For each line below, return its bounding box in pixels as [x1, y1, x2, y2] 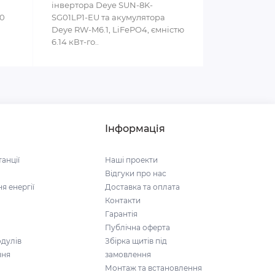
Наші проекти [105, 155, 158, 165]
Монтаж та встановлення [105, 263, 202, 273]
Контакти [105, 196, 141, 205]
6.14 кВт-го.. [51, 37, 99, 47]
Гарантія [105, 209, 137, 219]
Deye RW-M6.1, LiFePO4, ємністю [51, 25, 184, 35]
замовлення [105, 250, 151, 259]
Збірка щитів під [105, 236, 167, 246]
